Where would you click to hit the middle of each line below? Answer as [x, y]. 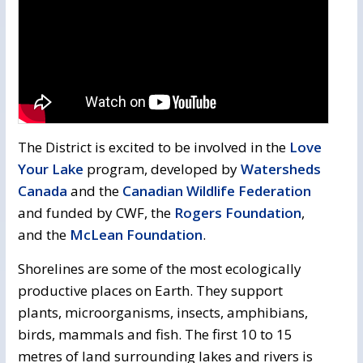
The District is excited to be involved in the [154, 147]
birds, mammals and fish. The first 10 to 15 [155, 334]
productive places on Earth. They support [150, 290]
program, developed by [162, 169]
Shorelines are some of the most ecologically [160, 269]
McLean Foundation [136, 235]
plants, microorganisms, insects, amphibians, [163, 312]
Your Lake [51, 169]
